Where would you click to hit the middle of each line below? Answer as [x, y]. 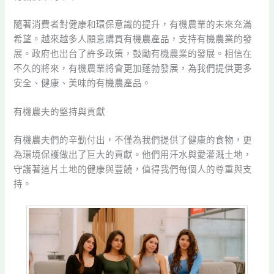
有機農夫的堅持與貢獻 [60, 112]
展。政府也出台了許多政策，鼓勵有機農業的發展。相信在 [133, 54]
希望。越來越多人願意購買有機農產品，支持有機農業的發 [133, 39]
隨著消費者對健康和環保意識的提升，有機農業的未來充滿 [133, 24]
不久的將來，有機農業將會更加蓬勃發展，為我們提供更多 [133, 68]
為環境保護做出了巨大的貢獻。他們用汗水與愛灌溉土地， [133, 155]
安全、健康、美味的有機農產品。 [83, 83]
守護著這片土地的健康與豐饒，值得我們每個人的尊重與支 [133, 169]
